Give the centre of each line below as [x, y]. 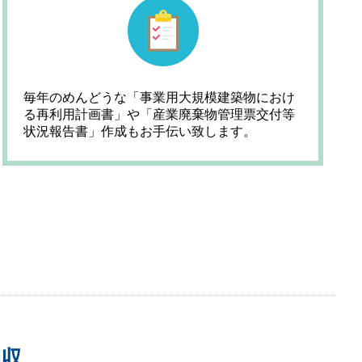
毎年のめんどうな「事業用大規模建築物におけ [160, 97]
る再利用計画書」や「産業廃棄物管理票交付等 [160, 114]
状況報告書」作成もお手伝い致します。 [140, 131]
